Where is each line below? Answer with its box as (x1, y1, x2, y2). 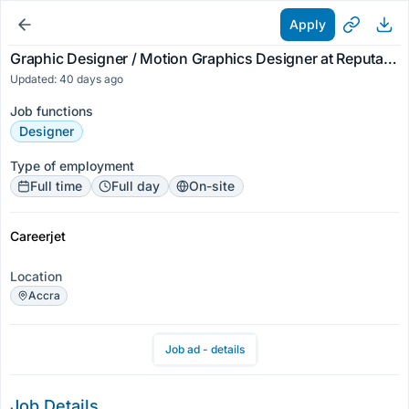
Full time (30, 178, 82, 194)
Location (10, 268, 62, 284)
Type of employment (10, 158, 134, 173)
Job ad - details (164, 342, 245, 356)
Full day (111, 178, 160, 194)
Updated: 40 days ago (10, 72, 123, 86)
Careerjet (10, 228, 66, 244)
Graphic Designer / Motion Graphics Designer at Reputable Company (383, 49, 397, 68)
